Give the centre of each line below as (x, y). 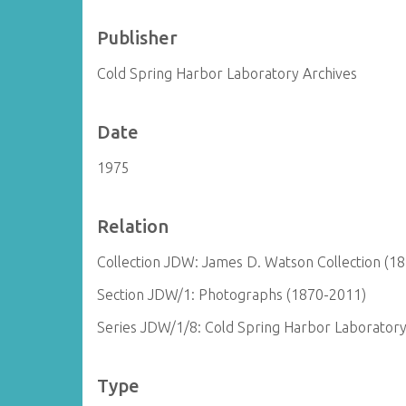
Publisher (138, 38)
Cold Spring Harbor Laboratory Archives (227, 73)
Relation (133, 226)
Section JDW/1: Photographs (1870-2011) (232, 295)
